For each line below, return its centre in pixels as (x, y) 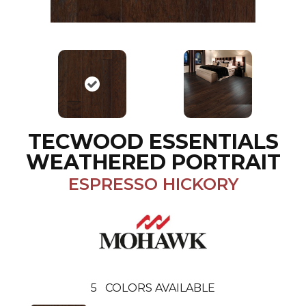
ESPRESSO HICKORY (153, 184)
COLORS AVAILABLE (160, 288)
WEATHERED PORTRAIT (153, 163)
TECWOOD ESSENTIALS (153, 142)
